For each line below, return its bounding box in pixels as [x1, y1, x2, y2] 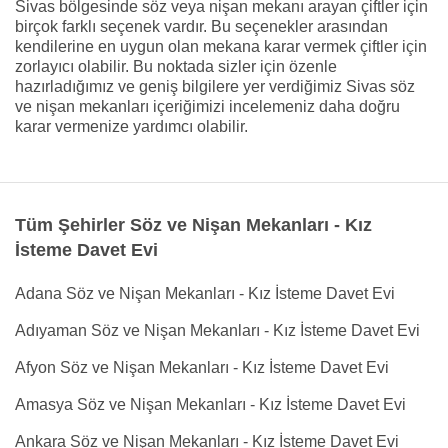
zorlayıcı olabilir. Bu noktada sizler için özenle [15, 58, 337, 75]
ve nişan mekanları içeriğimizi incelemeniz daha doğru [15, 98, 400, 115]
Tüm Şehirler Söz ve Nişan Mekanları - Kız [15, 215, 372, 235]
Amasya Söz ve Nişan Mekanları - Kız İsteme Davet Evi [15, 396, 406, 413]
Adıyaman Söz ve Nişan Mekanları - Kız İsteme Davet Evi [15, 322, 420, 339]
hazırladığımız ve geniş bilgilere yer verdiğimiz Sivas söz [15, 78, 415, 95]
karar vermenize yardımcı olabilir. [15, 118, 248, 135]
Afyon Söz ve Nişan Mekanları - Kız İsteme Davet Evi [15, 359, 389, 376]
